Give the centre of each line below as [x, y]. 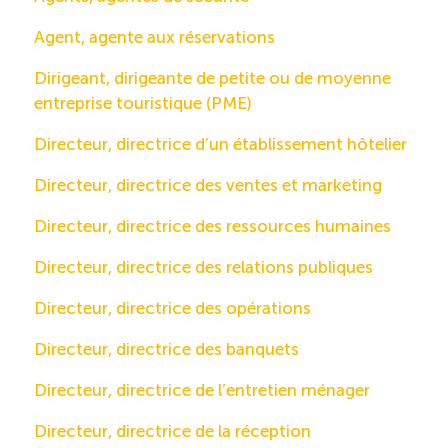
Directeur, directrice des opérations [172, 308]
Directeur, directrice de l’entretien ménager [202, 390]
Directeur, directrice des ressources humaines [212, 226]
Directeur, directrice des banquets [166, 349]
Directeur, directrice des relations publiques [203, 267]
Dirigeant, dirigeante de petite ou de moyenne [212, 78]
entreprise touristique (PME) [143, 103]
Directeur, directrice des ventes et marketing [208, 185]
